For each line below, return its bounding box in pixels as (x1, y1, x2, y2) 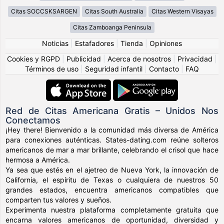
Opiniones (149, 38, 182, 47)
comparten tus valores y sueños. (5, 195, 112, 204)
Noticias (42, 38, 68, 47)
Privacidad (177, 54, 212, 63)
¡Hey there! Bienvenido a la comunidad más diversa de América (5, 125, 218, 134)
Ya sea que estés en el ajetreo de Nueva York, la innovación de (5, 165, 218, 174)
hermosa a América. (5, 155, 70, 164)
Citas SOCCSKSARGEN (10, 7, 77, 15)
